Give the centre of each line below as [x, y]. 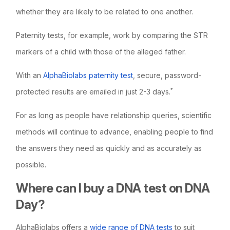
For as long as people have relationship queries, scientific [114, 115]
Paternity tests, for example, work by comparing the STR [112, 35]
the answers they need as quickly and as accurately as [109, 148]
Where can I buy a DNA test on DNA [113, 188]
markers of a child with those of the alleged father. [101, 51]
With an [30, 75]
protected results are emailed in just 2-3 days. [93, 91]
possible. [31, 164]
